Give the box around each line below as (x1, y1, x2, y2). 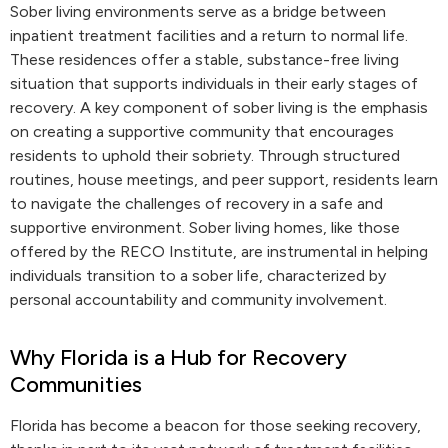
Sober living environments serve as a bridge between (10, 2, 386, 21)
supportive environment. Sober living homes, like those (10, 218, 400, 237)
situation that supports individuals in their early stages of (10, 74, 418, 93)
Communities (10, 371, 142, 398)
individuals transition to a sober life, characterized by (10, 266, 386, 285)
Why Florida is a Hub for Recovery (10, 344, 347, 371)
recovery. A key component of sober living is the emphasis (10, 98, 428, 117)
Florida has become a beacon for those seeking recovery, (10, 416, 421, 435)
